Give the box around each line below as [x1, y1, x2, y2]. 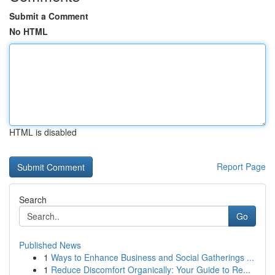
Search [19, 193, 47, 206]
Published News [19, 239, 81, 251]
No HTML [9, 25, 48, 37]
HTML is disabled [9, 126, 77, 138]
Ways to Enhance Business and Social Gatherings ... [51, 251, 254, 263]
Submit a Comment [9, 10, 88, 22]
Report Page [217, 160, 266, 172]
